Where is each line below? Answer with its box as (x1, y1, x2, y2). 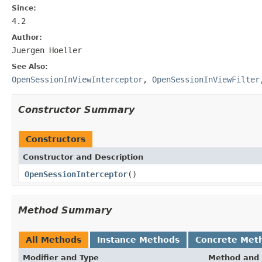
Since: (12, 4, 36, 12)
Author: (12, 33, 42, 42)
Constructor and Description (23, 152, 143, 161)
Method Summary (18, 204, 112, 216)
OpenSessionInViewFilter (152, 74, 260, 84)
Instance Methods (97, 235, 180, 244)
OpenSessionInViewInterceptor (12, 74, 143, 84)
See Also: (12, 62, 48, 71)
